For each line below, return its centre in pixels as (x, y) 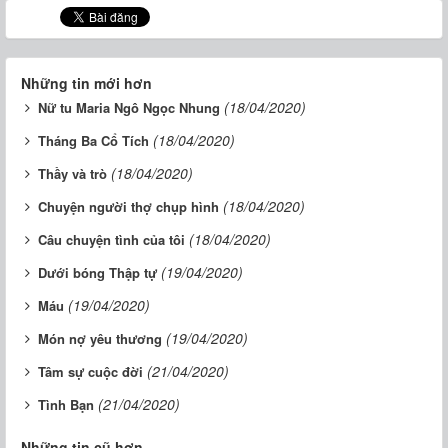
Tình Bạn (66, 405)
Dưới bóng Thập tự (97, 273)
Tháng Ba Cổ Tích (93, 141)
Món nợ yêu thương (100, 339)
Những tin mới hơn (86, 83)
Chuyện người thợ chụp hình (128, 207)
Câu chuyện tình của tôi (111, 240)
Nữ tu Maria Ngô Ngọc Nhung (129, 108)
